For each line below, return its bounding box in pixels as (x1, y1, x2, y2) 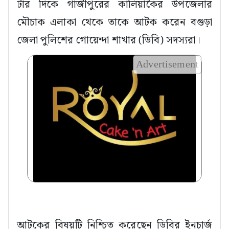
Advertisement (136, 56, 198, 73)
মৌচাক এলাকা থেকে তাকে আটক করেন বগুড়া (17, 14, 212, 31)
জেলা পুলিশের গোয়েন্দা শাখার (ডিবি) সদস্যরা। (17, 32, 200, 49)
